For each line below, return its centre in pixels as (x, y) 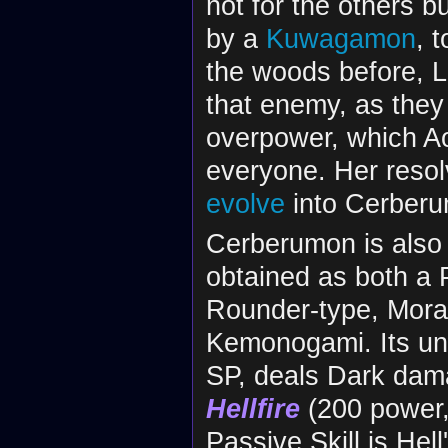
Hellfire (252, 409)
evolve (245, 204)
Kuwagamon (340, 39)
